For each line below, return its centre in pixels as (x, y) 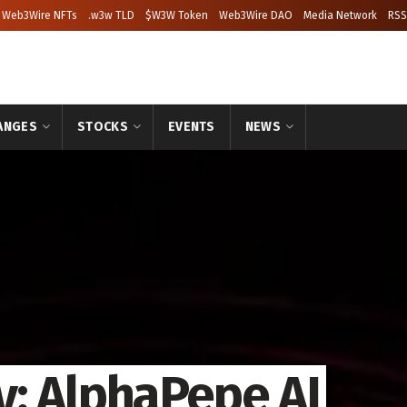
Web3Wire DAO (256, 15)
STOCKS (103, 127)
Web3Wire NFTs (40, 15)
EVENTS (192, 127)
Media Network (340, 15)
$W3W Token (177, 15)
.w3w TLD (111, 15)
